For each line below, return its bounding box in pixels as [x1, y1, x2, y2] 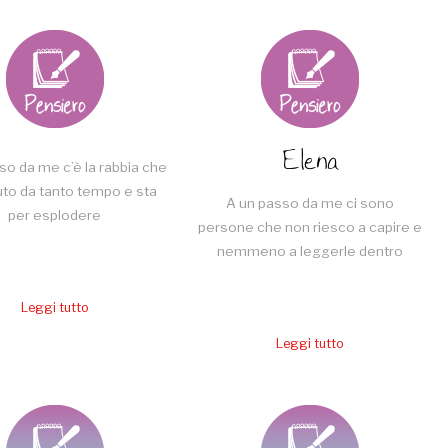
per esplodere [8, 207, 102, 224]
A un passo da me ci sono [225, 195, 394, 212]
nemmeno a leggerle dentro [216, 243, 403, 260]
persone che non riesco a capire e [197, 219, 422, 236]
